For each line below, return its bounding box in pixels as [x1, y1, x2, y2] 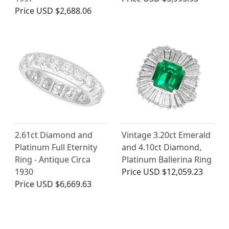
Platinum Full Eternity [15, 142, 97, 153]
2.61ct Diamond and [15, 129, 93, 141]
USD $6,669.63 [36, 178, 91, 190]
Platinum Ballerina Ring [122, 154, 212, 166]
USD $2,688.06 [36, 5, 91, 17]
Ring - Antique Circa [15, 154, 90, 166]
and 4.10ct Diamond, [122, 142, 201, 153]
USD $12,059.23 [143, 166, 203, 178]
